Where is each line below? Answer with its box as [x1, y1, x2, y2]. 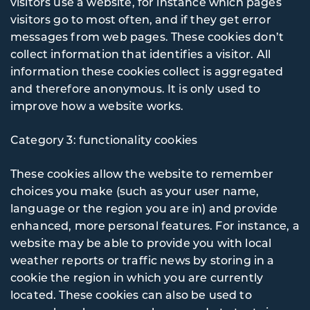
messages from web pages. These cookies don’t [10, 29, 284, 44]
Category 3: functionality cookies [10, 132, 198, 147]
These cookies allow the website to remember [10, 166, 273, 181]
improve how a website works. [10, 98, 184, 113]
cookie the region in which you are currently [10, 270, 264, 284]
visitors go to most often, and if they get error [10, 12, 271, 26]
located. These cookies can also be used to [10, 287, 252, 302]
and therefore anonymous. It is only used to [10, 81, 260, 95]
